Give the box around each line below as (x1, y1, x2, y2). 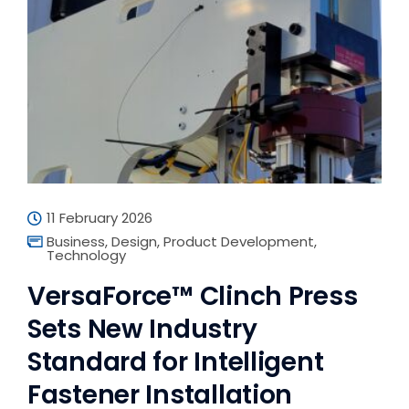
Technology (47, 246, 126, 265)
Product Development (163, 232, 314, 251)
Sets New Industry (27, 311, 257, 347)
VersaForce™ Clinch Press (27, 278, 358, 314)
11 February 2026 (47, 208, 152, 227)
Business (47, 232, 105, 251)
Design (111, 232, 157, 251)
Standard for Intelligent (27, 344, 324, 380)
